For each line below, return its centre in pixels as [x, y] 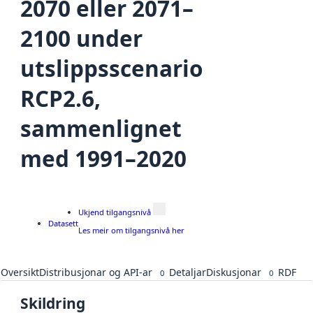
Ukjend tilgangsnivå [115, 212]
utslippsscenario [112, 68]
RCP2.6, [60, 98]
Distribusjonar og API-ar [96, 272]
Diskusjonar [234, 272]
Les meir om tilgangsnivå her [131, 231]
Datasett [63, 223]
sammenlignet [101, 128]
